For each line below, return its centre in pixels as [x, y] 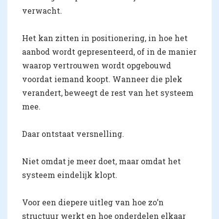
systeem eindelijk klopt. [70, 175]
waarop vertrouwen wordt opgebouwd [97, 66]
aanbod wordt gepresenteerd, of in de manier [109, 52]
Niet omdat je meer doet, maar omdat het [101, 161]
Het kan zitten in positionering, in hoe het [105, 38]
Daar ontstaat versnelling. [73, 134]
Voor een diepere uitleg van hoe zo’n [93, 202]
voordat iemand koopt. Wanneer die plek [102, 79]
